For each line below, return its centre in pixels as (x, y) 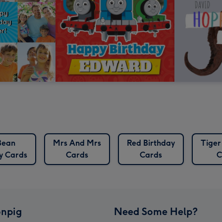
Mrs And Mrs (77, 143)
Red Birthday (151, 143)
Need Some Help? (156, 212)
